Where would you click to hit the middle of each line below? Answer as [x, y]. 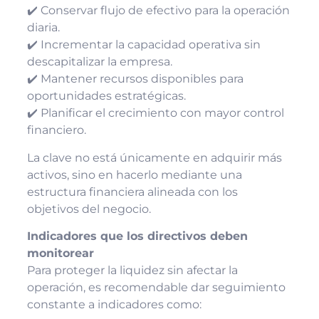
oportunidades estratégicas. [106, 96]
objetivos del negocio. [89, 209]
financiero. [56, 130]
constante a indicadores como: [114, 305]
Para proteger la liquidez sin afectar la [132, 271]
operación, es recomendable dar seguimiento [156, 288]
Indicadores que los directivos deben [137, 236]
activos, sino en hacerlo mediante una [134, 174]
